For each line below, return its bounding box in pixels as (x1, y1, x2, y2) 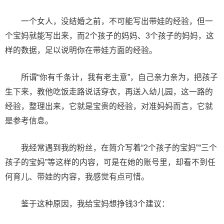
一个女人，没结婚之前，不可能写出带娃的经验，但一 (5, 17, 213, 26)
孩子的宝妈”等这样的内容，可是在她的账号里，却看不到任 (5, 158, 215, 167)
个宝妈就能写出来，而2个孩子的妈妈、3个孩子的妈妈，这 (5, 31, 214, 40)
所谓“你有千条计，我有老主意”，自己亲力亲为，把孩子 (5, 73, 218, 82)
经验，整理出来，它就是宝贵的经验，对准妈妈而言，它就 (5, 102, 213, 111)
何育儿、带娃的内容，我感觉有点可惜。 (5, 172, 149, 181)
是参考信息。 (5, 116, 53, 125)
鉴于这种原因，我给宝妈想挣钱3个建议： (5, 199, 169, 208)
